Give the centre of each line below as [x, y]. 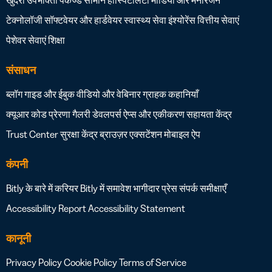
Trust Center [32, 134]
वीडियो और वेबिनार [109, 94]
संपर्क [189, 188]
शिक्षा [56, 40]
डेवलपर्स [107, 114]
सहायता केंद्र [209, 114]
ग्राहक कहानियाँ [171, 94]
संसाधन [21, 70]
